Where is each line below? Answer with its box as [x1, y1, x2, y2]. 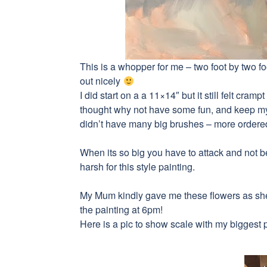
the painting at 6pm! [80, 203, 166, 216]
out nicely [80, 74, 123, 88]
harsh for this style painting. [80, 160, 195, 173]
